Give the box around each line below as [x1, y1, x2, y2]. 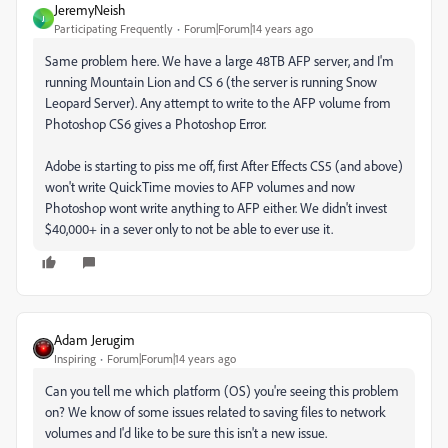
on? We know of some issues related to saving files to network [45, 403, 386, 420]
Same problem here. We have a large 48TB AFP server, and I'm [45, 52, 394, 69]
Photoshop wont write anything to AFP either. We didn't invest [45, 199, 387, 216]
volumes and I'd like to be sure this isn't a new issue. [45, 424, 327, 441]
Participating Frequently [54, 21, 173, 36]
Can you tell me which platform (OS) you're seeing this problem [45, 382, 399, 399]
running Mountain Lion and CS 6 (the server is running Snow [45, 73, 377, 90]
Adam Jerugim [54, 331, 135, 348]
